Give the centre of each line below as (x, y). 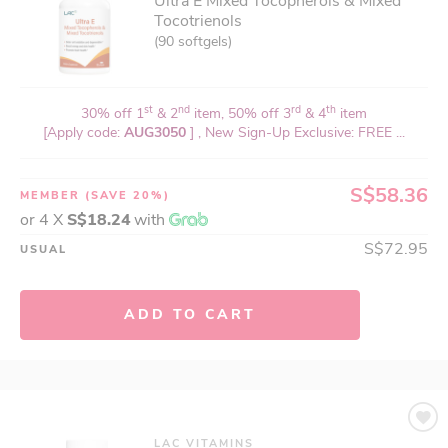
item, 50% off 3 (240, 113)
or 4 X (43, 220)
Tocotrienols (198, 21)
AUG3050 (157, 132)
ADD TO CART (190, 314)
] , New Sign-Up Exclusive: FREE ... (297, 132)
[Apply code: (83, 132)
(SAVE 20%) (127, 195)
